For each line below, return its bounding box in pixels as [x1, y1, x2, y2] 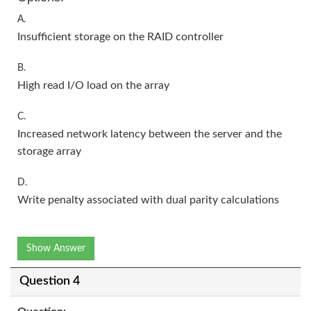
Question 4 [19, 275, 80, 288]
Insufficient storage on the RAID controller [17, 31, 224, 42]
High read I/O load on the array [17, 79, 169, 91]
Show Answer [26, 243, 85, 253]
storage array [17, 145, 81, 157]
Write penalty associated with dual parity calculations [17, 194, 279, 205]
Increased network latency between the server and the [17, 128, 282, 140]
